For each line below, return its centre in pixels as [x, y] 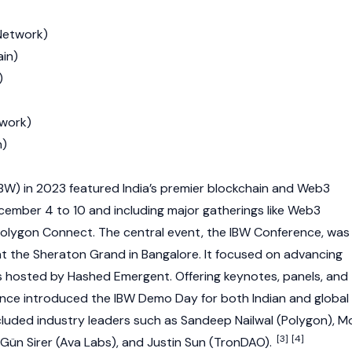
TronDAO [239, 342]
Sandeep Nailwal [227, 320]
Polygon [304, 320]
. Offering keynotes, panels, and [259, 276]
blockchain [238, 188]
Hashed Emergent [119, 276]
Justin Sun [176, 342]
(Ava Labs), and [100, 342]
